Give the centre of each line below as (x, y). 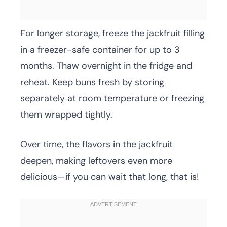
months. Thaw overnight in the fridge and (106, 66)
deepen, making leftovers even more (96, 161)
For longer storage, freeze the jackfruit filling (112, 34)
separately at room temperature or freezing (112, 99)
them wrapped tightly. (66, 115)
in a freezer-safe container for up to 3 (100, 50)
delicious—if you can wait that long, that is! (110, 177)
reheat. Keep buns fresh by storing (92, 82)
